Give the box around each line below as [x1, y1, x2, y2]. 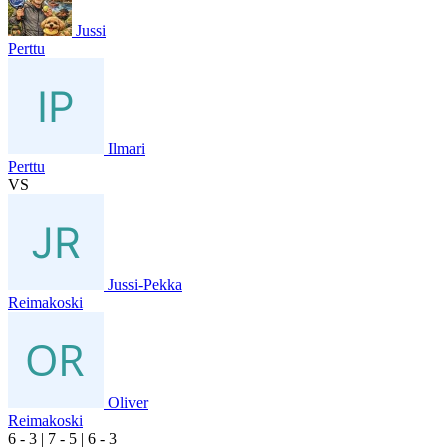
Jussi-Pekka [108, 275, 182, 293]
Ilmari [108, 139, 145, 157]
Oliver [108, 393, 148, 411]
